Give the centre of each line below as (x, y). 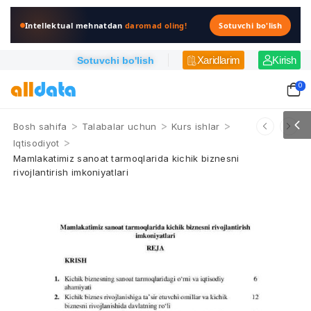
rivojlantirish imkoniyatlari (71, 172)
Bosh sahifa (40, 126)
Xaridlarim (218, 60)
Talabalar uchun (119, 126)
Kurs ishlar (195, 126)
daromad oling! (156, 25)
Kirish (284, 60)
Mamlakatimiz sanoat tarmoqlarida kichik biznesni (126, 158)
